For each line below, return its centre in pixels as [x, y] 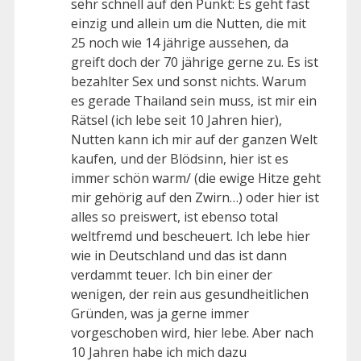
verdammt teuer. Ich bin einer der [172, 275]
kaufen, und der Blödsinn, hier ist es [180, 159]
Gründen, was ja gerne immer [160, 314]
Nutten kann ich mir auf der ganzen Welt [194, 140]
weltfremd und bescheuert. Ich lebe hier [191, 237]
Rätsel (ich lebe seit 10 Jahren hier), [176, 120]
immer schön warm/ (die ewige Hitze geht [196, 178]
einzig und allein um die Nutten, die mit [189, 24]
